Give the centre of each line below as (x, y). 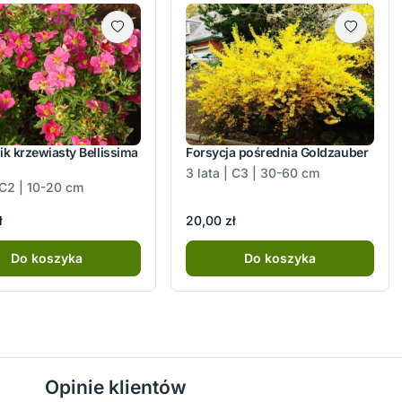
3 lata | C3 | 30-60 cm (253, 172)
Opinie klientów (116, 388)
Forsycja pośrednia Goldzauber (277, 152)
